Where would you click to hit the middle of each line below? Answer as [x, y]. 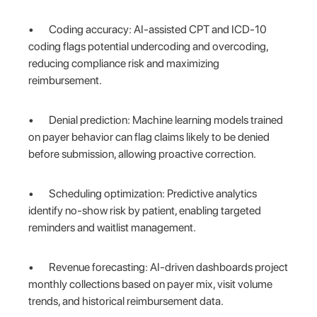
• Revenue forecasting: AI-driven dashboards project [158, 267]
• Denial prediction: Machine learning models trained [156, 120]
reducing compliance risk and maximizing [124, 63]
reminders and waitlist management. [113, 227]
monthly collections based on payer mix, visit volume [151, 284]
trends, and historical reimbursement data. [126, 301]
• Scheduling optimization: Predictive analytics [143, 193]
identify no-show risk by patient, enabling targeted [145, 210]
